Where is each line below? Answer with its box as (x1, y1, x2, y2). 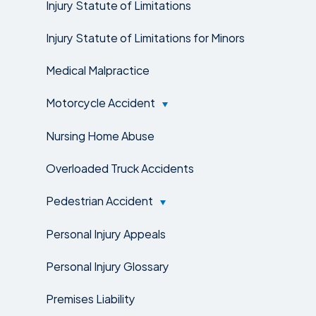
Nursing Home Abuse (46, 126, 154, 145)
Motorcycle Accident (46, 92, 155, 111)
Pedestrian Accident (46, 190, 153, 209)
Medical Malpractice (46, 60, 150, 79)
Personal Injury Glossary (46, 256, 169, 275)
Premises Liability (46, 288, 135, 308)
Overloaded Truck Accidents (46, 158, 194, 177)
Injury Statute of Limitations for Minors (46, 28, 245, 47)
